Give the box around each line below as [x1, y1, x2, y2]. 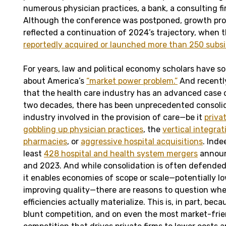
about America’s [23, 76, 86, 86]
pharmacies [23, 137, 67, 147]
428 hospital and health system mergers [44, 149, 198, 159]
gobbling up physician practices [23, 125, 143, 135]
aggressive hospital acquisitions [81, 137, 203, 147]
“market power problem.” [86, 76, 178, 86]
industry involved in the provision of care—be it [23, 112, 204, 123]
